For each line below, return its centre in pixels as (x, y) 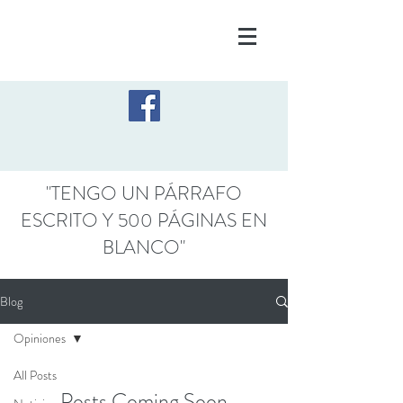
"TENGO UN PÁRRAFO (144, 193)
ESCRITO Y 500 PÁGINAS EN (144, 220)
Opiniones (40, 338)
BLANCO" (144, 247)
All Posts (35, 375)
